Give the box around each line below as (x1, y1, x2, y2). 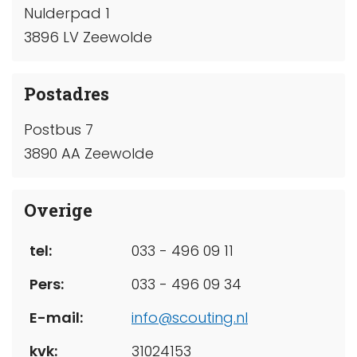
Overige (24, 198, 92, 222)
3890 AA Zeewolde (24, 143, 154, 163)
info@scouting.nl (131, 307, 248, 328)
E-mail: (29, 307, 83, 328)
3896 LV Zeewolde (24, 27, 152, 48)
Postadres (24, 82, 109, 106)
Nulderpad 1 (24, 3, 110, 24)
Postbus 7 (24, 119, 93, 139)
